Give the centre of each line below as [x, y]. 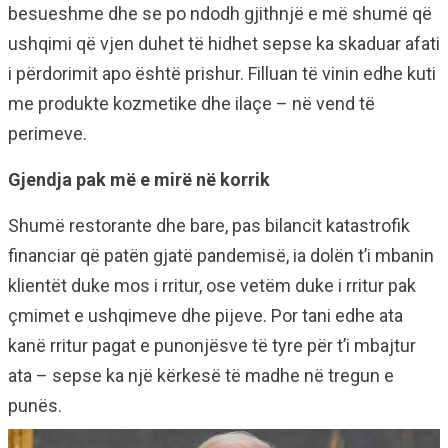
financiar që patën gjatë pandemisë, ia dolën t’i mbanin [221, 256]
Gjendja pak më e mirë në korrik [139, 180]
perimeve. [47, 134]
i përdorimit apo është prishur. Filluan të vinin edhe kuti [222, 74]
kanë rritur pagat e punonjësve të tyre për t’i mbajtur [212, 346]
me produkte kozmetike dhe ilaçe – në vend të [191, 104]
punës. [35, 406]
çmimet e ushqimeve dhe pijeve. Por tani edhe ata [205, 316]
